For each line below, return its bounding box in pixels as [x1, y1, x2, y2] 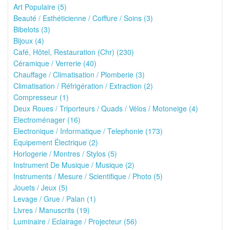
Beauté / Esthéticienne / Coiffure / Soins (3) [13, 13, 153, 23]
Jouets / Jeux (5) [13, 182, 68, 193]
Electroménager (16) [13, 114, 81, 125]
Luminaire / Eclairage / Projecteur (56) [13, 216, 137, 226]
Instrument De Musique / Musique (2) [13, 160, 135, 170]
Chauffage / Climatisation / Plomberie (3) [13, 69, 145, 80]
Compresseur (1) [13, 92, 69, 102]
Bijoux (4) [13, 35, 44, 46]
